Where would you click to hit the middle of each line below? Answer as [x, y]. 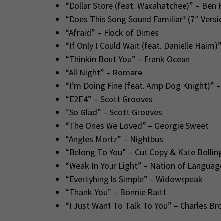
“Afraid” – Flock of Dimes [112, 33]
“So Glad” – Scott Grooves [113, 112]
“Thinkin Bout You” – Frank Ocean [127, 59]
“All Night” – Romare [103, 73]
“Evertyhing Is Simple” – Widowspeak [134, 179]
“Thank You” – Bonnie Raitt [115, 192]
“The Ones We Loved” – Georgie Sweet [137, 126]
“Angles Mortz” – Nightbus [114, 139]
